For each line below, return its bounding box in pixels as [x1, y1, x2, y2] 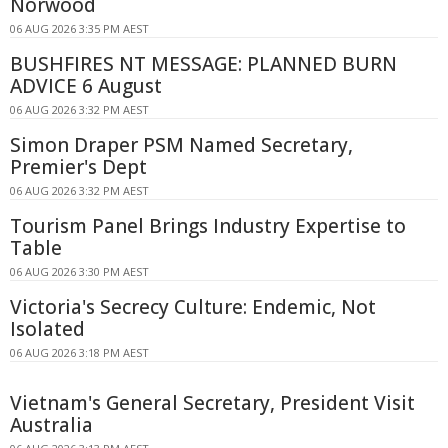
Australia [10, 412, 93, 439]
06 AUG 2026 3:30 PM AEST [10, 264, 149, 280]
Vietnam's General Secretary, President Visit [10, 390, 415, 417]
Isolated [10, 316, 85, 343]
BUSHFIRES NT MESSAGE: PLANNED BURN [10, 51, 397, 78]
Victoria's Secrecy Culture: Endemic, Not [10, 294, 376, 321]
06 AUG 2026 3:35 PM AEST [10, 21, 149, 37]
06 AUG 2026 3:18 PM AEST [10, 345, 149, 361]
